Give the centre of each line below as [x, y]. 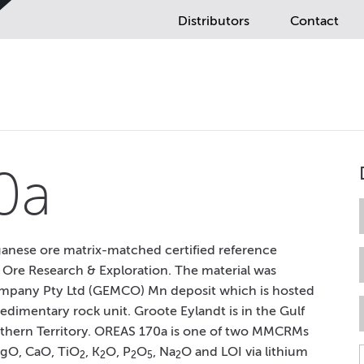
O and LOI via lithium [245, 351]
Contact [314, 21]
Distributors [214, 21]
